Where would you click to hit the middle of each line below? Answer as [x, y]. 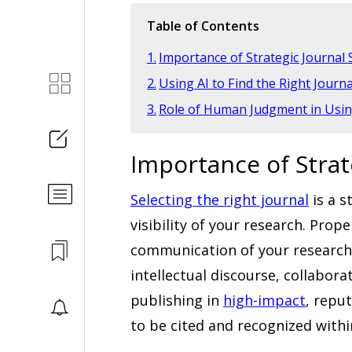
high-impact [264, 301]
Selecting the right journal [220, 200]
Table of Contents [203, 26]
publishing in [177, 301]
